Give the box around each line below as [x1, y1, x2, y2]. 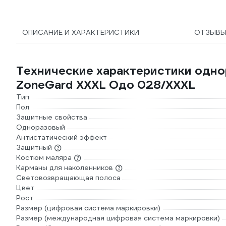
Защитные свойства [16, 112, 87, 122]
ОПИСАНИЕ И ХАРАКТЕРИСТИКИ [22, 28, 139, 37]
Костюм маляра [16, 153, 72, 162]
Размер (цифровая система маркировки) [16, 203, 160, 212]
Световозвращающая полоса [16, 173, 121, 182]
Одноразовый [16, 123, 65, 132]
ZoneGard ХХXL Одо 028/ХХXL [16, 77, 195, 92]
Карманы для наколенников [16, 163, 113, 172]
